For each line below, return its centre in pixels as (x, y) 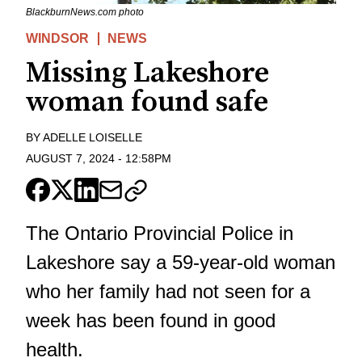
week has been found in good (151, 321)
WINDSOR (57, 38)
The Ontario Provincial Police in (160, 234)
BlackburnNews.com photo (85, 12)
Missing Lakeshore (147, 73)
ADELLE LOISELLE (93, 137)
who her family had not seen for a (168, 292)
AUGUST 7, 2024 (70, 159)
